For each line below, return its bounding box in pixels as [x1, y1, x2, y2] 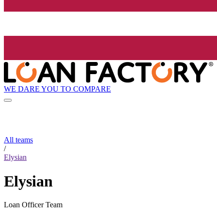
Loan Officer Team [4, 201, 62, 209]
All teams [4, 136, 33, 144]
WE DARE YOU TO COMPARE [4, 84, 111, 93]
